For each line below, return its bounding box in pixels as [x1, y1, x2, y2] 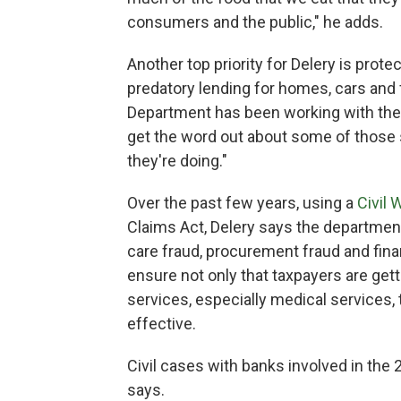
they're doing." [127, 151, 227, 171]
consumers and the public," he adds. [127, 13, 383, 32]
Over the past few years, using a [127, 193, 357, 213]
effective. [127, 314, 196, 334]
